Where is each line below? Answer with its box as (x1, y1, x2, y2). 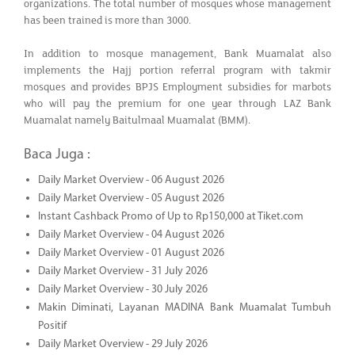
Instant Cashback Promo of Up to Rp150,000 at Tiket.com (37, 210, 303, 223)
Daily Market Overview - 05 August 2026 (37, 192, 224, 204)
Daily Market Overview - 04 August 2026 (37, 228, 224, 241)
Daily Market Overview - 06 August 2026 (37, 174, 224, 186)
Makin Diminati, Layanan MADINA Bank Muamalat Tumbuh (37, 301, 331, 314)
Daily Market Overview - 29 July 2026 (37, 338, 208, 350)
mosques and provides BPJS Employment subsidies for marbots (24, 80, 331, 94)
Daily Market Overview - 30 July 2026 (37, 283, 208, 296)
